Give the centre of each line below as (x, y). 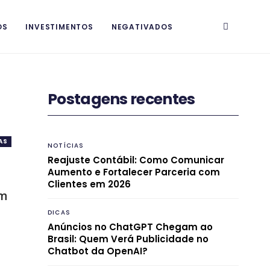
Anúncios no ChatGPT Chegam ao (130, 227)
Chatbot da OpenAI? (98, 251)
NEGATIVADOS (142, 27)
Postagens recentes (121, 99)
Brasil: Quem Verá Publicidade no (128, 239)
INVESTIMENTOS (59, 27)
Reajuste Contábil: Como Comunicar (136, 160)
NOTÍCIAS (66, 145)
